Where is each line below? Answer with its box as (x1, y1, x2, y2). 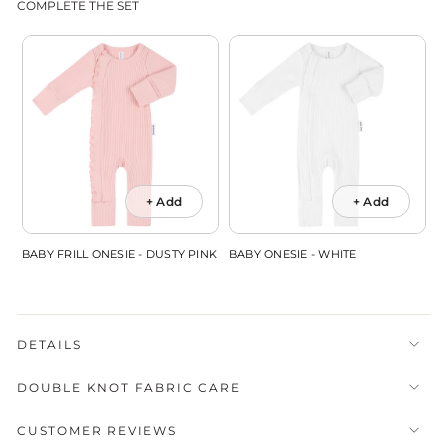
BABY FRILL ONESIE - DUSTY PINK (22, 246, 218, 261)
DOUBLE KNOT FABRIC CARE (17, 379, 241, 395)
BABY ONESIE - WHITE (229, 246, 357, 261)
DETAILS (17, 336, 82, 352)
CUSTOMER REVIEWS (17, 422, 177, 438)
